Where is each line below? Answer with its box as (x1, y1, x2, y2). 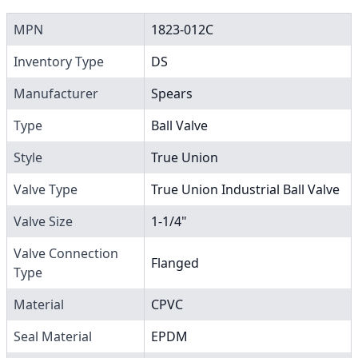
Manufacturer (14, 84, 98, 102)
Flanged (151, 253, 199, 272)
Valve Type (14, 180, 78, 198)
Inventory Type (14, 52, 104, 70)
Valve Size (14, 212, 73, 230)
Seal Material (14, 327, 92, 345)
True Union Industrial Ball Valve (151, 180, 340, 198)
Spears (151, 84, 193, 102)
